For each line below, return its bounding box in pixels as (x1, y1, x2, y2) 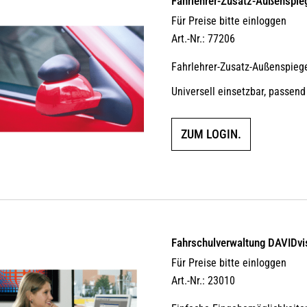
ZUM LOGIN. (181, 126, 242, 141)
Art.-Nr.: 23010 (171, 274, 236, 288)
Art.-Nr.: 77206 (171, 32, 236, 45)
